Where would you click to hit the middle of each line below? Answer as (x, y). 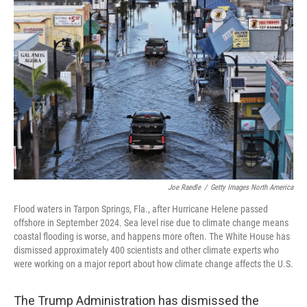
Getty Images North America (252, 187)
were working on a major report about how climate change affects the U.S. (153, 264)
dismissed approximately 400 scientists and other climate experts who (146, 250)
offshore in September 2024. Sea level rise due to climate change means (151, 223)
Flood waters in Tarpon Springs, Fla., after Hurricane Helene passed (141, 209)
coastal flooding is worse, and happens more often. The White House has (152, 236)
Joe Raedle (184, 187)
